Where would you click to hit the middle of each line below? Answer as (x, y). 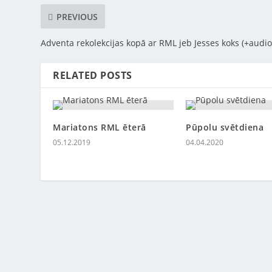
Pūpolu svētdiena (225, 127)
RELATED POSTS (93, 76)
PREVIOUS (77, 16)
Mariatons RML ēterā (100, 127)
